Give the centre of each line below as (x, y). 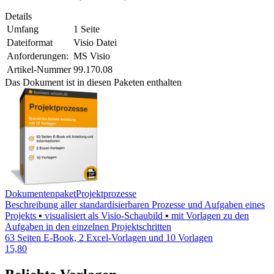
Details (18, 17)
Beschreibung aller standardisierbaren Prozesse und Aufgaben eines (135, 205)
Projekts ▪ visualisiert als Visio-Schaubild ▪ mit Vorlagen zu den (127, 216)
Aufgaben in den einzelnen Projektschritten (88, 227)
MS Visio (92, 56)
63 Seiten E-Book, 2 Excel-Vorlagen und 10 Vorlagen (109, 238)
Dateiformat (30, 43)
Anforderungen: (38, 56)
